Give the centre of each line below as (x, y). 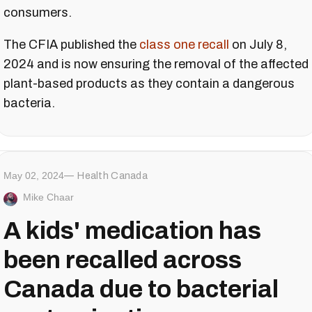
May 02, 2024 (34, 176)
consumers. (38, 13)
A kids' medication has (132, 231)
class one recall (184, 45)
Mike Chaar (48, 197)
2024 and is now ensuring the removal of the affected (156, 64)
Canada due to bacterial (141, 289)
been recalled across (123, 260)
